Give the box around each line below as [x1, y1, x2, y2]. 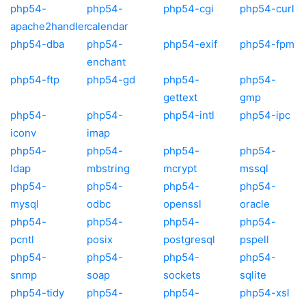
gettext [163, 90, 197, 104]
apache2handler [10, 19, 88, 33]
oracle [240, 197, 270, 210]
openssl [163, 197, 201, 210]
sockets [163, 268, 201, 281]
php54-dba [10, 37, 64, 51]
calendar [87, 19, 128, 33]
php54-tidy [10, 286, 64, 299]
